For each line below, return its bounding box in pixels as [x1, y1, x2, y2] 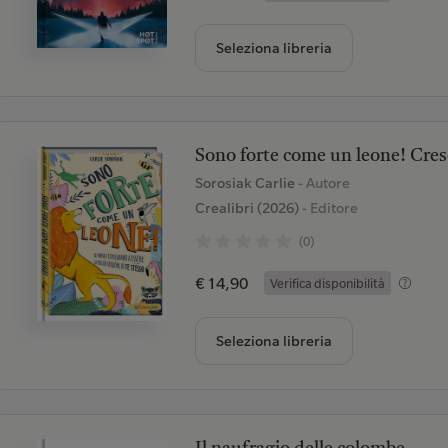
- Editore [298, 199, 358, 217]
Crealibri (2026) [194, 199, 299, 217]
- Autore [297, 174, 350, 192]
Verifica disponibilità [269, 275, 385, 291]
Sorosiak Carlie [194, 174, 298, 192]
